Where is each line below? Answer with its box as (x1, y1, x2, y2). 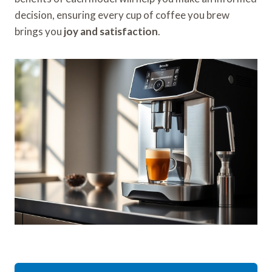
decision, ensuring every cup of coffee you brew (15, 8, 229, 21)
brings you (15, 24, 64, 38)
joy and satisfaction (64, 24, 158, 38)
